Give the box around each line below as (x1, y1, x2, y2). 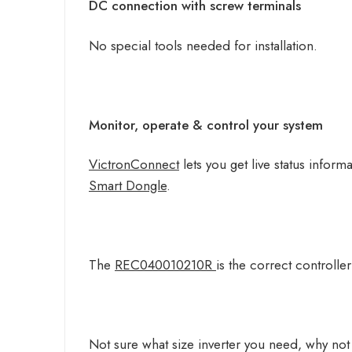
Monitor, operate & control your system (89, 115, 323, 134)
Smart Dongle (89, 176, 167, 196)
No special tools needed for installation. (89, 35, 317, 55)
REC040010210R (115, 255, 216, 274)
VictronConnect (89, 155, 179, 174)
